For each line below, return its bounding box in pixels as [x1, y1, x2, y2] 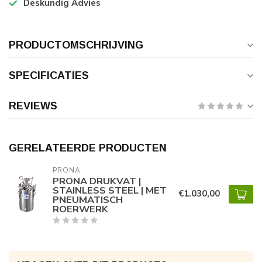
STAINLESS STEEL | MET [53, 184, 167, 197]
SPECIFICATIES [9, 70, 89, 81]
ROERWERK [53, 202, 108, 216]
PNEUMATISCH [53, 193, 123, 206]
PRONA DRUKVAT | [53, 174, 141, 188]
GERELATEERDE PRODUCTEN [9, 142, 167, 154]
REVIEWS [9, 100, 57, 112]
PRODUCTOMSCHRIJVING [9, 39, 143, 51]
